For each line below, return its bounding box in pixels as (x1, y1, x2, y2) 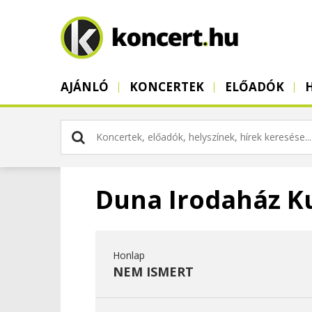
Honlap (113, 249, 145, 262)
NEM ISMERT (113, 263, 194, 280)
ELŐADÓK (225, 79, 284, 95)
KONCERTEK (130, 79, 204, 95)
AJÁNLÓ (61, 79, 109, 95)
